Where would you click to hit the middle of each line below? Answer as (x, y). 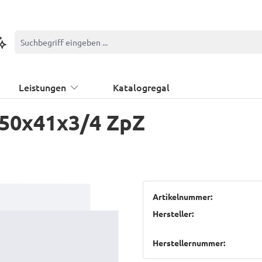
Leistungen (43, 87)
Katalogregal (142, 87)
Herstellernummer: (189, 243)
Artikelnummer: (182, 196)
